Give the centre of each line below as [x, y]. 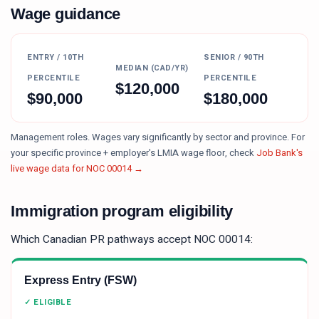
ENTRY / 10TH [55, 57]
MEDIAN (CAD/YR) [152, 68]
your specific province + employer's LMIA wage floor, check [132, 153]
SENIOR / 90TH [234, 57]
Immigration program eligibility [122, 211]
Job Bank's [279, 153]
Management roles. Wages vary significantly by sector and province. [150, 137]
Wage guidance [66, 14]
